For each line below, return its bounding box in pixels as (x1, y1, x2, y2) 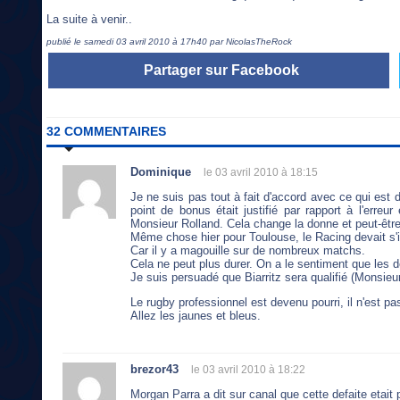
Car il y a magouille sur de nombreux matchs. (130, 244, 365, 258)
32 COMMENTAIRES (46, 124, 166, 139)
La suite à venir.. (46, 12, 132, 26)
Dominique (130, 165, 191, 179)
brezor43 (130, 362, 179, 376)
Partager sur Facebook (143, 62, 299, 79)
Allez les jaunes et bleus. (130, 308, 261, 322)
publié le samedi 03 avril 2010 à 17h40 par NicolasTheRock (46, 37, 292, 47)
